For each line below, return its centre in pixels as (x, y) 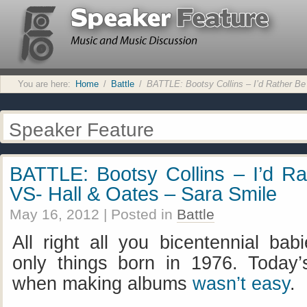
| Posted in (140, 214)
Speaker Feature (82, 130)
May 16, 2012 (54, 214)
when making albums (102, 284)
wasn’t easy (241, 284)
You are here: (44, 84)
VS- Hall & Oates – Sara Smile (143, 194)
